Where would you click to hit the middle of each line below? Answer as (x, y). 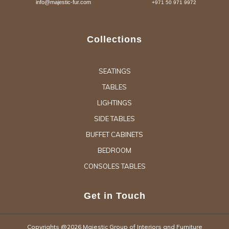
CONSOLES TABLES (114, 166)
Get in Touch (114, 196)
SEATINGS (114, 71)
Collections (114, 39)
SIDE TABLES (114, 118)
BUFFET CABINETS (114, 134)
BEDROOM (114, 150)
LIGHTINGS (114, 102)
